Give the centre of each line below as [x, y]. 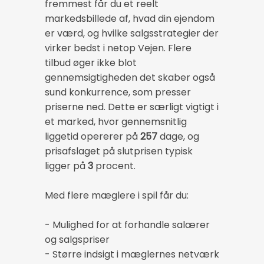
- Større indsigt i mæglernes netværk [132, 254]
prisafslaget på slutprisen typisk [119, 151]
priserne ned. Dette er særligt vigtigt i [132, 107]
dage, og [178, 136]
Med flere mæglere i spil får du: [117, 195]
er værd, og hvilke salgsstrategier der [132, 33]
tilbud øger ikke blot [91, 62]
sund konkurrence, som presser [118, 92]
